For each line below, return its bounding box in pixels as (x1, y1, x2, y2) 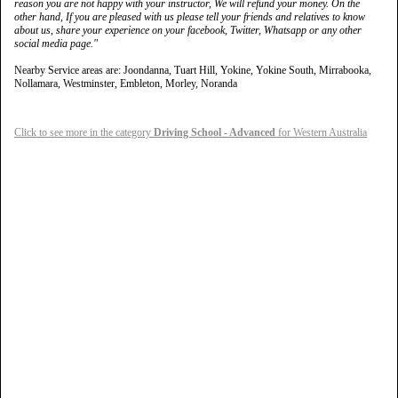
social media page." (14, 37, 98, 50)
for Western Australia (275, 126, 367, 139)
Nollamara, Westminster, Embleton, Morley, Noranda (14, 77, 237, 90)
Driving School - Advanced (154, 126, 275, 139)
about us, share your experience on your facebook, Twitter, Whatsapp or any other (14, 24, 362, 36)
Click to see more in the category (14, 126, 154, 139)
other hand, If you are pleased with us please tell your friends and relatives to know (14, 11, 365, 23)
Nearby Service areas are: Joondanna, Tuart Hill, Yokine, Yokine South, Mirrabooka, (14, 64, 371, 76)
